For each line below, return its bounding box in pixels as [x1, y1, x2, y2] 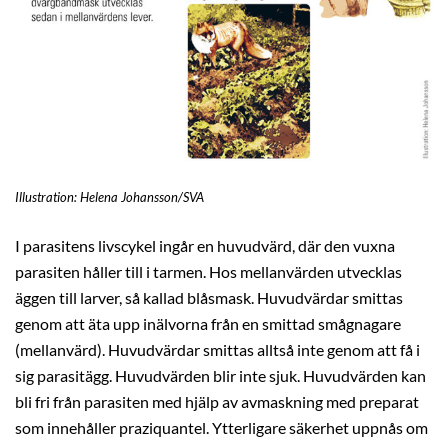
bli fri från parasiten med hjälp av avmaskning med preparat [15, 393, 419, 412]
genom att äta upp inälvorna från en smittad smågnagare [15, 315, 401, 334]
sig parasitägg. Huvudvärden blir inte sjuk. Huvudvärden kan [15, 367, 426, 386]
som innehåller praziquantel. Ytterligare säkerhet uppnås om [15, 419, 428, 438]
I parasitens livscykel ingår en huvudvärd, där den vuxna [15, 237, 395, 256]
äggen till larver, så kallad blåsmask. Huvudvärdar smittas [15, 289, 403, 308]
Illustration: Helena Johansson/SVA [15, 190, 204, 206]
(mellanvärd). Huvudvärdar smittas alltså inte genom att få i [15, 341, 420, 360]
